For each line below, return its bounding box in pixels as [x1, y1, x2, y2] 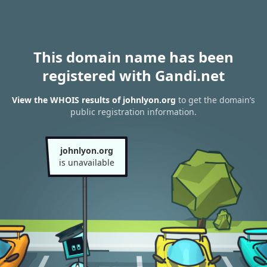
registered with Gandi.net [42, 66, 225, 85]
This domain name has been [33, 47, 234, 67]
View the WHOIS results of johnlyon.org [12, 94, 176, 106]
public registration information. [70, 106, 197, 118]
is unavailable [58, 157, 114, 168]
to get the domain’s [176, 94, 255, 106]
